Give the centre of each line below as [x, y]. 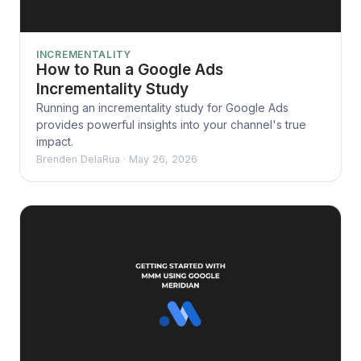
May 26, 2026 [163, 159]
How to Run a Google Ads [130, 69]
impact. [55, 141]
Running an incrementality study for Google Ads [162, 107]
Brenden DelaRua [78, 159]
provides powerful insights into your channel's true [171, 124]
